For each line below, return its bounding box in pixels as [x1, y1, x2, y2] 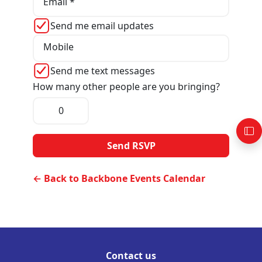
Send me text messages [50, 64, 155, 77]
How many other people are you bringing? [33, 80, 220, 93]
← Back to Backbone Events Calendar [33, 172, 205, 185]
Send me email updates [50, 19, 154, 32]
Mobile [43, 40, 74, 54]
